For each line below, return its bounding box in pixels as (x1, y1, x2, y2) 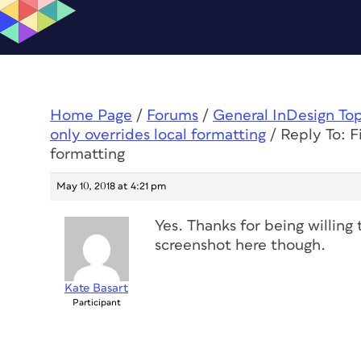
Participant (72, 298, 121, 307)
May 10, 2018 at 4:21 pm (56, 181, 166, 192)
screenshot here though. (155, 238, 326, 253)
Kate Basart (64, 282, 128, 294)
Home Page (50, 108, 132, 123)
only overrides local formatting (50, 127, 266, 143)
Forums (147, 108, 198, 123)
